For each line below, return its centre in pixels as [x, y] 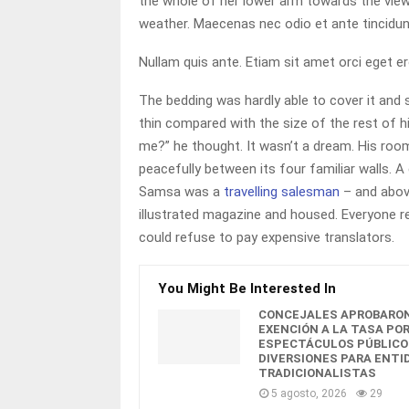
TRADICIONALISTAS [317, 373]
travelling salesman [282, 192]
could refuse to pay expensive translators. [267, 237]
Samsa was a [181, 192]
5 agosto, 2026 [309, 393]
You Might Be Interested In [247, 288]
